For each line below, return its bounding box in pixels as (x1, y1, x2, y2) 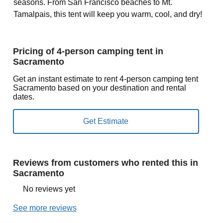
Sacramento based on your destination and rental (12, 84, 186, 92)
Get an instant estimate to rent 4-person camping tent (12, 75, 198, 83)
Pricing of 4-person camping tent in (12, 46, 163, 56)
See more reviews (12, 204, 77, 212)
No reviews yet (22, 185, 75, 193)
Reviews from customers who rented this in (12, 158, 198, 168)
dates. (12, 93, 34, 101)
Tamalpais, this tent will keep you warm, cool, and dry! (13, 10, 202, 18)
